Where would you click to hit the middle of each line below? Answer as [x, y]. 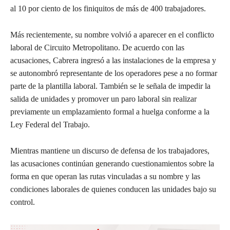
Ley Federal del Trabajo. [50, 125]
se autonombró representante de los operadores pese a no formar [114, 73]
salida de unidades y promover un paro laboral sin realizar [103, 99]
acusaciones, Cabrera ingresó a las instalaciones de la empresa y [113, 61]
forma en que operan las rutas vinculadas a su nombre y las [105, 177]
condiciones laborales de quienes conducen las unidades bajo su [113, 189]
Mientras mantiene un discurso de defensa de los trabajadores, [110, 151]
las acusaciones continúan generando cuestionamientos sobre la [112, 164]
